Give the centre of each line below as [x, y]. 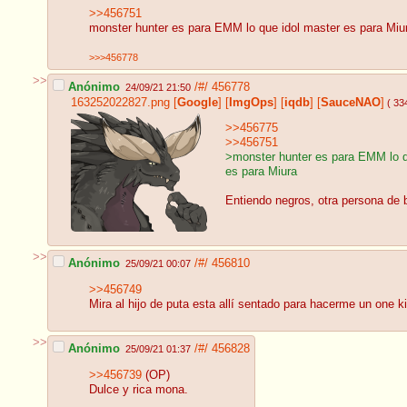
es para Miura [261, 172]
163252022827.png [120, 102]
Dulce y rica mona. [139, 390]
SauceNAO [351, 102]
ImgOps [251, 102]
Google [198, 102]
